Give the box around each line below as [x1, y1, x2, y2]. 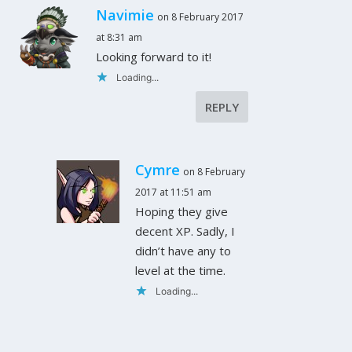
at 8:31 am [96, 30, 143, 44]
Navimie [96, 5, 155, 24]
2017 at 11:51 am [135, 185, 212, 199]
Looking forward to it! [96, 48, 212, 64]
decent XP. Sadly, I [135, 222, 236, 239]
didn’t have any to [135, 242, 232, 258]
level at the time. [135, 262, 226, 278]
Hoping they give [135, 203, 229, 219]
